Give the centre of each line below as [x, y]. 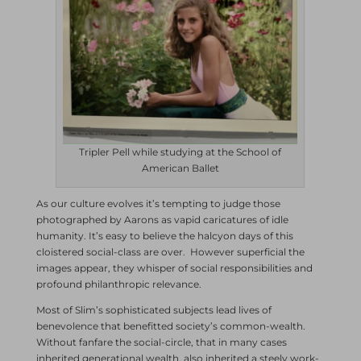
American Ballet [180, 168]
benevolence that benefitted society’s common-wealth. [170, 326]
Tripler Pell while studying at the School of [180, 151]
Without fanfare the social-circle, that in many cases [161, 342]
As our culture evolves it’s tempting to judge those [158, 203]
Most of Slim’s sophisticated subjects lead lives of [154, 309]
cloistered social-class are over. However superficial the [170, 251]
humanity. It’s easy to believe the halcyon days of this [164, 235]
